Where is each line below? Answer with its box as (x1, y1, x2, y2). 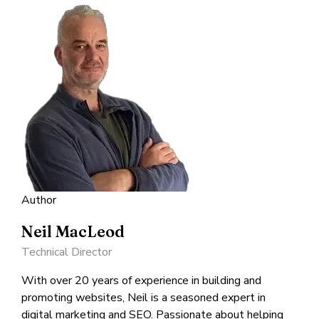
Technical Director (21, 244, 112, 260)
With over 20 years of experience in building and (21, 272, 261, 288)
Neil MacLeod (21, 221, 125, 241)
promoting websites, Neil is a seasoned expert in (21, 289, 266, 305)
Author (21, 192, 56, 208)
